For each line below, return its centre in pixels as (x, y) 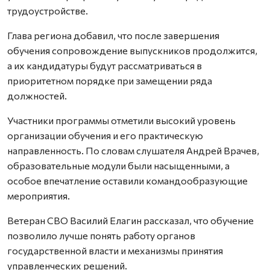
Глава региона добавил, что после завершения (113, 35)
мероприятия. (39, 195)
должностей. (37, 95)
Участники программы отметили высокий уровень (121, 120)
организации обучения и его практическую (105, 135)
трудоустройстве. (48, 10)
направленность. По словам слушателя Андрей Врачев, (133, 150)
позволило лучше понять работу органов (101, 235)
